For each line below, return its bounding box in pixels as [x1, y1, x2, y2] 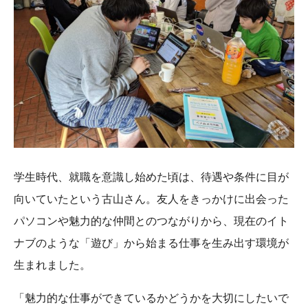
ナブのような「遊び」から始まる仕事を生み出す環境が [14, 234, 289, 250]
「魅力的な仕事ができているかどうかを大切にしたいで [14, 289, 289, 305]
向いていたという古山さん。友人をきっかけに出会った [14, 190, 289, 206]
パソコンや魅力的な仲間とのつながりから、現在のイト [14, 212, 289, 228]
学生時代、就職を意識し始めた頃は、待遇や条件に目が [14, 168, 289, 184]
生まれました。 [14, 256, 91, 272]
